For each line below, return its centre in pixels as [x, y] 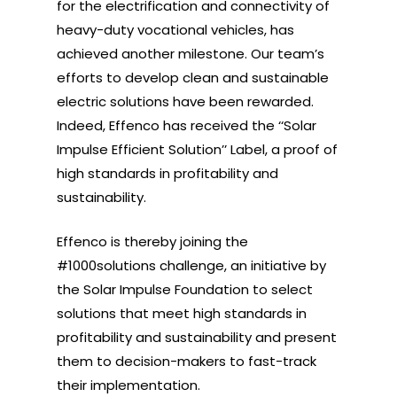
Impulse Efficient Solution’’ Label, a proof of [198, 149]
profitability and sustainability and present [197, 337]
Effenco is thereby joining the [153, 241]
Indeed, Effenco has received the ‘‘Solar [187, 125]
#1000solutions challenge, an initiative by [192, 265]
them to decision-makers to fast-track [187, 361]
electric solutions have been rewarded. [186, 101]
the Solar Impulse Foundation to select [185, 289]
